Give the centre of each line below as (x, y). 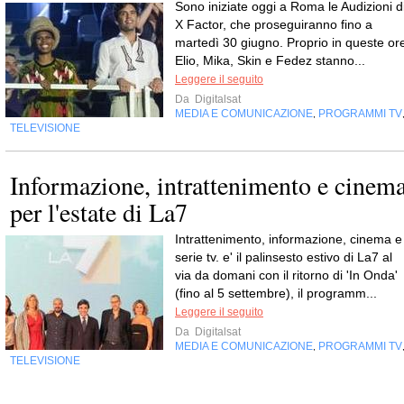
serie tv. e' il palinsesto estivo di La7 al (284, 257)
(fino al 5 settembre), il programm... (276, 293)
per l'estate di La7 (99, 211)
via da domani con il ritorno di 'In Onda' (286, 275)
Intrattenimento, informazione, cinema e (289, 239)
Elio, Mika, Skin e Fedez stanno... (270, 60)
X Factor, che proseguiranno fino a (274, 24)
